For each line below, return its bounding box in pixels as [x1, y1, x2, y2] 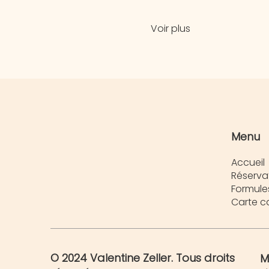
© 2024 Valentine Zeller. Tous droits [50, 250, 235, 265]
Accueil [231, 156, 265, 170]
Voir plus [150, 21, 190, 35]
